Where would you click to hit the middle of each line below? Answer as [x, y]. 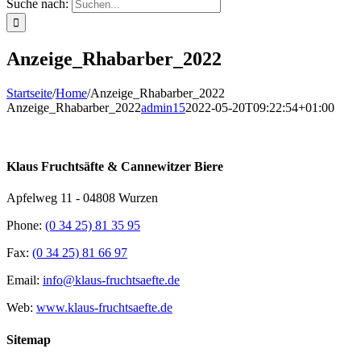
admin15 [163, 107]
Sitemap [29, 339]
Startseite [29, 93]
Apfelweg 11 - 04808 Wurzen [82, 198]
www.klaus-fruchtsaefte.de [104, 308]
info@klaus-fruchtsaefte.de [111, 280]
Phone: [26, 226]
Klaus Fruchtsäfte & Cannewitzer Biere [115, 167]
